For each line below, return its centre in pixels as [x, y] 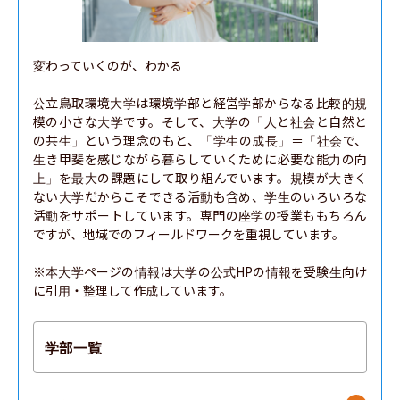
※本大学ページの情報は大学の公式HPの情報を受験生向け [200, 271]
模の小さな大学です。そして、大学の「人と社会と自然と [200, 121]
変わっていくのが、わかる [108, 65]
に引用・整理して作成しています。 [133, 290]
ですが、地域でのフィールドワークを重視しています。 [189, 234]
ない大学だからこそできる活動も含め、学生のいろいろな [200, 196]
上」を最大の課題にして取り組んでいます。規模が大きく [200, 178]
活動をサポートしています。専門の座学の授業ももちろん [200, 215]
